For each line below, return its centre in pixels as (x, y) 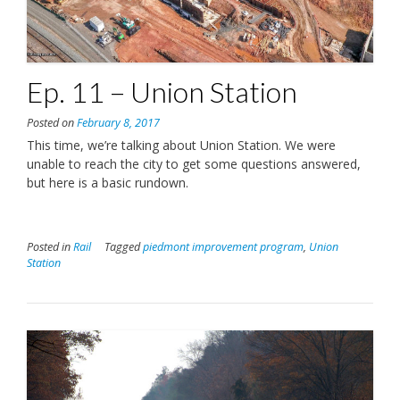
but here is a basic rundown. (108, 182)
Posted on (52, 122)
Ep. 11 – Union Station (162, 91)
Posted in (50, 246)
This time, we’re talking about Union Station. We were (181, 145)
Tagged (124, 246)
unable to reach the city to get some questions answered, (194, 163)
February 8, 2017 (118, 122)
